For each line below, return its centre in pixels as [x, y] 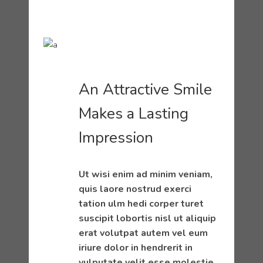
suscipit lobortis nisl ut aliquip [147, 218]
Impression [116, 138]
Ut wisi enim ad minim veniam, [146, 174]
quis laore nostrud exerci [135, 189]
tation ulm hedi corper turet [141, 204]
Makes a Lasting [134, 114]
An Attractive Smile [145, 90]
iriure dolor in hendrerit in [136, 248]
